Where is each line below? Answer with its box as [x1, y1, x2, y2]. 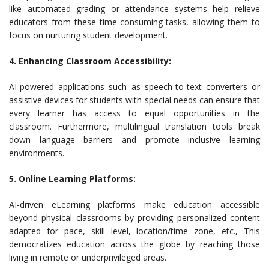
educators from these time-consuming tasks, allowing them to [9, 16, 260, 28]
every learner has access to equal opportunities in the [9, 107, 260, 119]
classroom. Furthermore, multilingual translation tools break [9, 121, 260, 132]
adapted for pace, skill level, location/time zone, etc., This [9, 225, 260, 237]
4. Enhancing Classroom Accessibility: [9, 55, 171, 67]
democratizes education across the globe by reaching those [9, 238, 260, 250]
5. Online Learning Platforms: [9, 173, 136, 184]
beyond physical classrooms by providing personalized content [9, 212, 260, 223]
